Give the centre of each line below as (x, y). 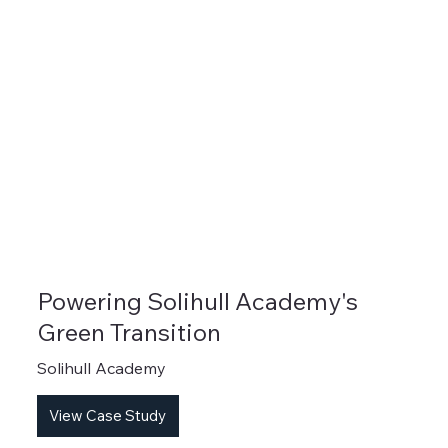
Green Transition (128, 331)
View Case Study (108, 415)
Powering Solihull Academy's (197, 300)
